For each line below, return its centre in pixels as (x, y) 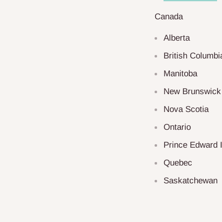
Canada (169, 17)
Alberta (177, 38)
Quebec (178, 163)
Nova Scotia (186, 110)
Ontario (177, 127)
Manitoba (180, 74)
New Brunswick (192, 92)
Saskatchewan (191, 181)
